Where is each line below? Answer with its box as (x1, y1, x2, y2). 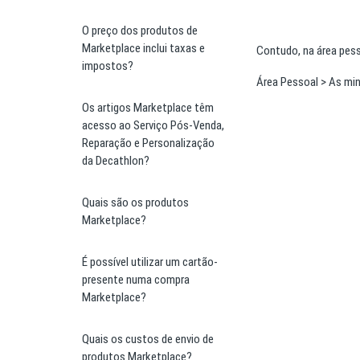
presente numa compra (82, 272, 190, 287)
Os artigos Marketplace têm (82, 100, 214, 115)
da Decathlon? (82, 153, 149, 168)
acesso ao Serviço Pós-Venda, (82, 118, 224, 133)
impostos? (82, 59, 133, 73)
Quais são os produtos (82, 195, 189, 210)
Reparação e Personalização (82, 136, 215, 150)
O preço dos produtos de (82, 23, 198, 38)
